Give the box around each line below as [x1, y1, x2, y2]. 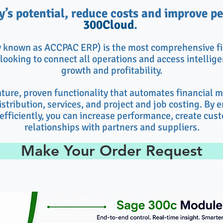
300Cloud [83, 17, 134, 32]
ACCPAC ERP [44, 41, 98, 54]
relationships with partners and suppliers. [24, 121, 200, 133]
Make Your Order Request [21, 142, 203, 160]
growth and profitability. [61, 64, 162, 77]
